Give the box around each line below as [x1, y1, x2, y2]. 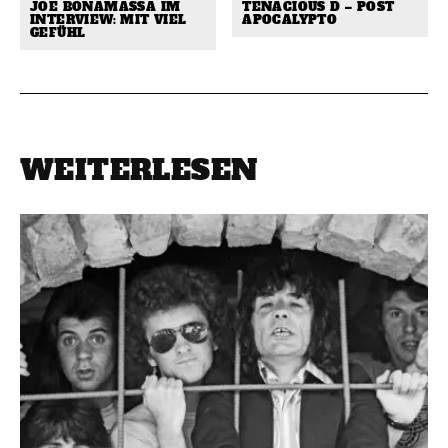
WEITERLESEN [20, 151, 258, 189]
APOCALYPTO [242, 12, 338, 28]
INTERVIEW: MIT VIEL [30, 12, 187, 28]
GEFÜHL [30, 25, 86, 41]
